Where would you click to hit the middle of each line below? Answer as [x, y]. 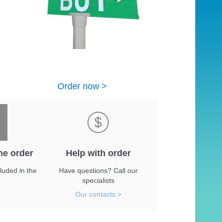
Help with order [98, 153]
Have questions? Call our [98, 170]
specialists [98, 180]
